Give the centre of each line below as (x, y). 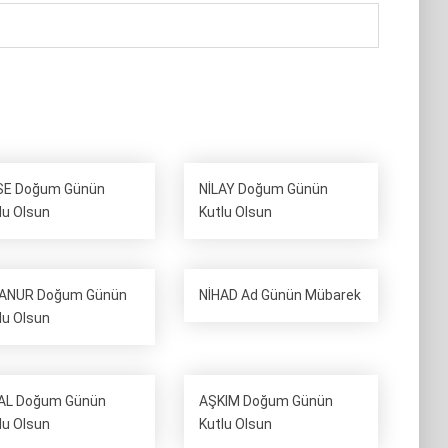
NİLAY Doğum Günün (264, 189)
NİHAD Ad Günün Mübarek (280, 295)
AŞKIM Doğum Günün (266, 401)
